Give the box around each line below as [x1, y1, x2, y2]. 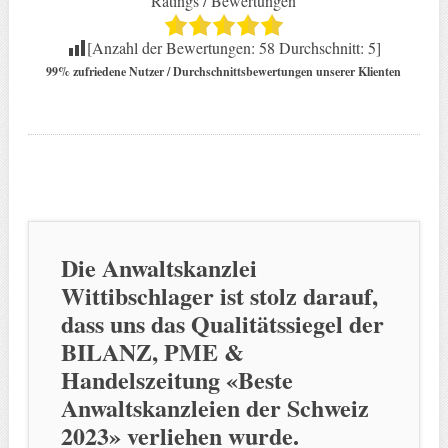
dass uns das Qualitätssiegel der [60, 305, 384, 341]
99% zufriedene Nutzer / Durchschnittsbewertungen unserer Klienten [46, 62, 402, 80]
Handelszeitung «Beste [60, 361, 293, 397]
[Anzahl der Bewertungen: [86, 36, 259, 58]
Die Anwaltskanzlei [60, 249, 257, 285]
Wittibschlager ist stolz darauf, [60, 277, 378, 313]
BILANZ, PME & [60, 333, 244, 369]
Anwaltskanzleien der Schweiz [60, 389, 369, 425]
